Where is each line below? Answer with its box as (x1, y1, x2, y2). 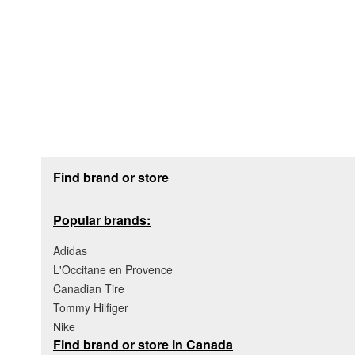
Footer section (40, 152, 131, 174)
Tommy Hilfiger (53, 299, 128, 315)
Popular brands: (53, 210, 151, 229)
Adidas (53, 242, 87, 258)
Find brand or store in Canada (53, 334, 233, 353)
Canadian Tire (53, 280, 124, 296)
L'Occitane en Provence (53, 261, 173, 277)
